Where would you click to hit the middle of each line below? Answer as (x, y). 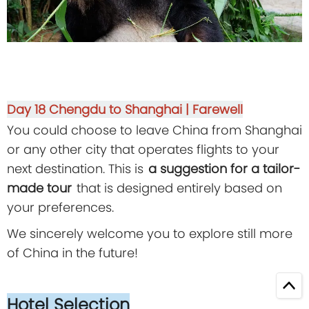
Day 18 (28, 109)
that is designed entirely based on (178, 188)
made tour (39, 188)
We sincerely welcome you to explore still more (150, 233)
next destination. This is (77, 168)
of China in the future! (72, 252)
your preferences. (60, 207)
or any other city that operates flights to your (143, 149)
